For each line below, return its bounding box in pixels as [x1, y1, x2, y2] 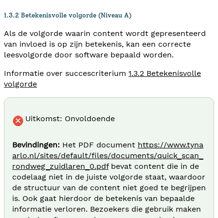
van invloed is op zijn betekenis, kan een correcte [4, 39, 191, 49]
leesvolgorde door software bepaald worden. [4, 50, 174, 59]
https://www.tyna [138, 140, 203, 149]
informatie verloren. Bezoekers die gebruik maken [12, 204, 201, 214]
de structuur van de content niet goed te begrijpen [12, 182, 206, 192]
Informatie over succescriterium [4, 68, 128, 78]
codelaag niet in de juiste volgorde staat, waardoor [12, 172, 205, 182]
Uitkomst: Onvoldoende [25, 113, 115, 123]
